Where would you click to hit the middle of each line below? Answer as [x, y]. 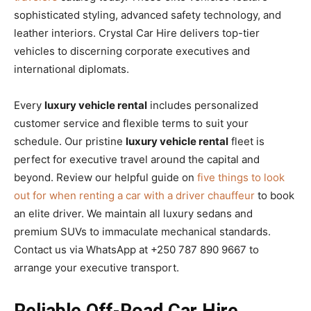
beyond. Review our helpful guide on [106, 177]
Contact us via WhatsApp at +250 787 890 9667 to [136, 249]
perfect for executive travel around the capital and [137, 159]
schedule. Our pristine [70, 141]
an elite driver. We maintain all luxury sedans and [133, 213]
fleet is [246, 141]
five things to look [241, 177]
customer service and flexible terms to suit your [131, 123]
